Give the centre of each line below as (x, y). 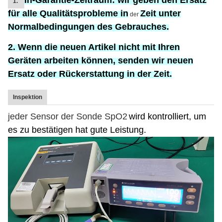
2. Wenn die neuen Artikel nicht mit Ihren (94, 47)
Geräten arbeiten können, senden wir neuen (101, 60)
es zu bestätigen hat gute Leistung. (77, 130)
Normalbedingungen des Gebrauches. (88, 27)
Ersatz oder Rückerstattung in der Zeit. (90, 74)
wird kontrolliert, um (167, 116)
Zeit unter (161, 13)
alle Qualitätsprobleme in (75, 13)
